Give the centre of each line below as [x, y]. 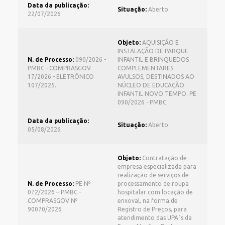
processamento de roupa [153, 184]
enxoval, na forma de [148, 201]
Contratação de [164, 158]
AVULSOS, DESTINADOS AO [156, 77]
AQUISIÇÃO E [160, 42]
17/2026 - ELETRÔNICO [61, 77]
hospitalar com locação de [155, 192]
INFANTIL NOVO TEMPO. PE [157, 94]
